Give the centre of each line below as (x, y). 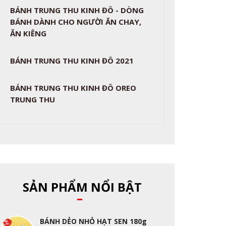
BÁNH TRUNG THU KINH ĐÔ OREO (73, 88)
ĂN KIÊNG (29, 33)
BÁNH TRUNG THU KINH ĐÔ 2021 (72, 61)
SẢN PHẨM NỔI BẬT (82, 187)
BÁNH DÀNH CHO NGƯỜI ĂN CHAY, (76, 22)
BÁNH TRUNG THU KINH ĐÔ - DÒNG (77, 10)
